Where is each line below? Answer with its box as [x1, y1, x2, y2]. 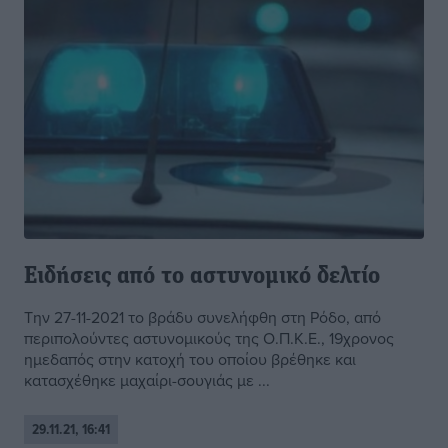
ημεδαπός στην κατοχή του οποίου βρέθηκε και [24, 348, 356, 371]
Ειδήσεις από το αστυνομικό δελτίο [24, 265, 380, 290]
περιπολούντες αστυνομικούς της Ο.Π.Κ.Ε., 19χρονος [24, 327, 394, 350]
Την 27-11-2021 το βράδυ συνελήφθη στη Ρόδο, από [24, 306, 381, 329]
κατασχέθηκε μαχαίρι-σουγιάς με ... [24, 369, 270, 392]
